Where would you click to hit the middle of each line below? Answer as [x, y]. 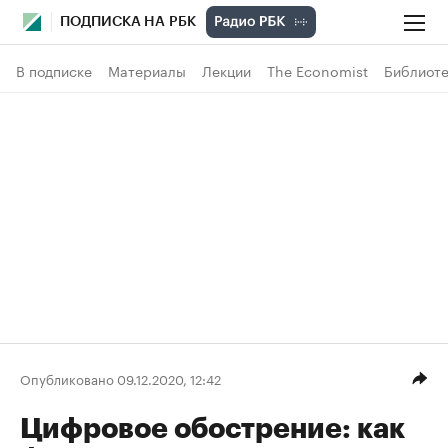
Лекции [226, 70]
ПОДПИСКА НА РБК [128, 22]
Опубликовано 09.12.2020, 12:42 [120, 377]
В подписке [54, 70]
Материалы [147, 70]
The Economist [317, 70]
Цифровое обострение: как [212, 429]
